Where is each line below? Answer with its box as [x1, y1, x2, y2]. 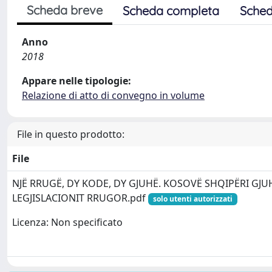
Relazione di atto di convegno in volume [22, 89, 205, 102]
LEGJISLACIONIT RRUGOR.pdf [12, 191, 148, 205]
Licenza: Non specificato [12, 216, 123, 229]
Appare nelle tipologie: [22, 74, 131, 87]
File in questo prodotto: [17, 127, 124, 141]
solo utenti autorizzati [152, 194, 233, 204]
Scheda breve [27, 2, 103, 18]
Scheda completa [123, 3, 219, 18]
